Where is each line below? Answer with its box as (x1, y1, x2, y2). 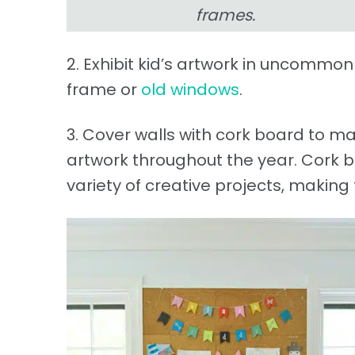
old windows (141, 78, 239, 101)
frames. (195, 4, 255, 27)
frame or (67, 78, 141, 101)
